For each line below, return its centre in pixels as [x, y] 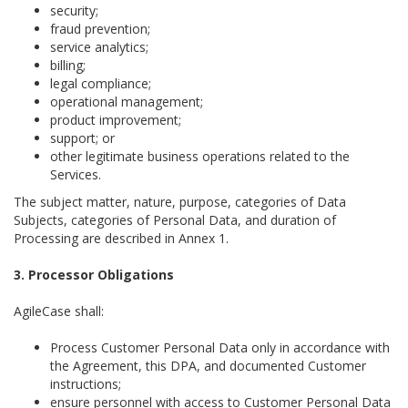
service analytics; [99, 47]
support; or [82, 138]
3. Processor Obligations [94, 275]
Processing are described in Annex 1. [121, 238]
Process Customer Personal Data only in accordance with [220, 347]
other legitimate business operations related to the [200, 156]
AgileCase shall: [59, 311]
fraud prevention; [100, 29]
